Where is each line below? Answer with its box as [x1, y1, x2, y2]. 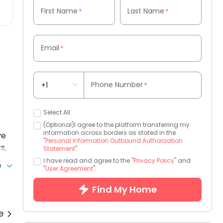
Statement [43, 144, 75, 153]
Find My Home [92, 183, 157, 196]
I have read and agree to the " [43, 156, 133, 165]
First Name [41, 6, 78, 16]
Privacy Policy [133, 156, 174, 165]
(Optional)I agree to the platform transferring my [43, 120, 190, 129]
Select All [43, 108, 70, 116]
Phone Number [91, 80, 143, 90]
